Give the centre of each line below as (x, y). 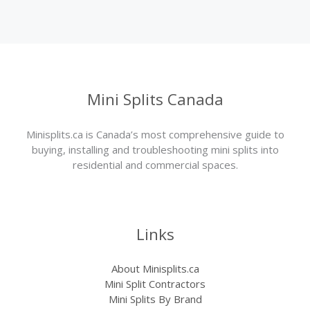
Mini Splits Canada (155, 100)
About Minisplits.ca (155, 269)
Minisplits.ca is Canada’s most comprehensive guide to (155, 134)
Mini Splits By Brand (155, 299)
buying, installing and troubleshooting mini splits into (155, 149)
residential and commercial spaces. (155, 164)
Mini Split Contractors (155, 284)
